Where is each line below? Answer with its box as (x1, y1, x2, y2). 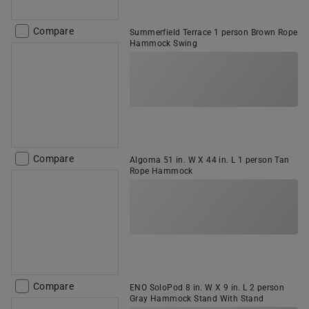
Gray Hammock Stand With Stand (130, 294, 264, 303)
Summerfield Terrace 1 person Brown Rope (130, 28, 298, 37)
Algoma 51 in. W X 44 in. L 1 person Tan (130, 155, 290, 165)
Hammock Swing (130, 39, 198, 48)
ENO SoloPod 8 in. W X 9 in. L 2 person (130, 283, 285, 292)
